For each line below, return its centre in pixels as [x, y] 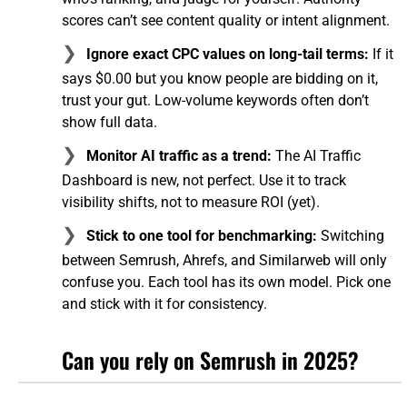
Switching [351, 236]
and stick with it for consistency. [164, 304]
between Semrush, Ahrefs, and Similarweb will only [224, 261]
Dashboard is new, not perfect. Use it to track [204, 181]
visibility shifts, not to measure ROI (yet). [191, 203]
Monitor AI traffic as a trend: [179, 156]
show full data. [109, 123]
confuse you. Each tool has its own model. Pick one [226, 283]
